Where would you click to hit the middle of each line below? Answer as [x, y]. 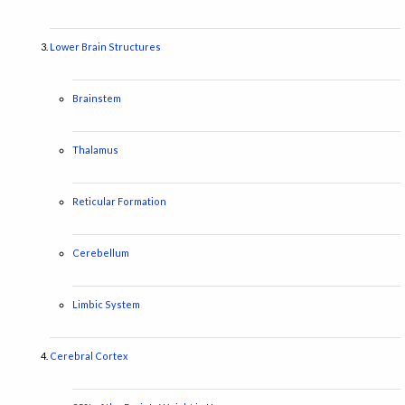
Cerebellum [101, 253]
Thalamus [95, 150]
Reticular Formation [119, 202]
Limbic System [106, 305]
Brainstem [97, 99]
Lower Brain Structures [105, 47]
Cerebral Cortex [89, 356]
